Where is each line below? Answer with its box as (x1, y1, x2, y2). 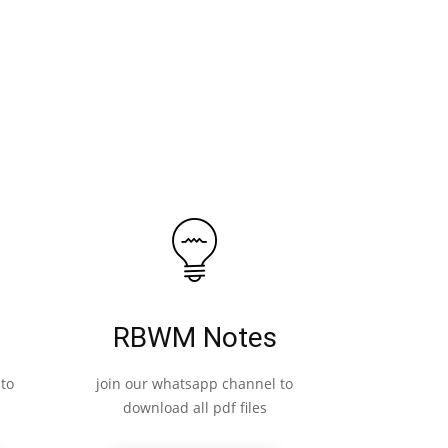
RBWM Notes (112, 321, 277, 355)
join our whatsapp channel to (96, 374, 293, 394)
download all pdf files (122, 398, 267, 418)
